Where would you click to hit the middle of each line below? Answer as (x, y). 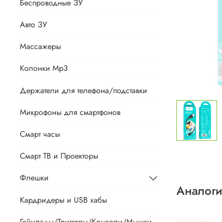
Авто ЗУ (33, 25)
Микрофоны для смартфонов (70, 112)
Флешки (34, 178)
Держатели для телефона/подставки (83, 90)
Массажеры (40, 47)
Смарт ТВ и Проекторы (59, 156)
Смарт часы (40, 134)
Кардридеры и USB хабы (63, 200)
